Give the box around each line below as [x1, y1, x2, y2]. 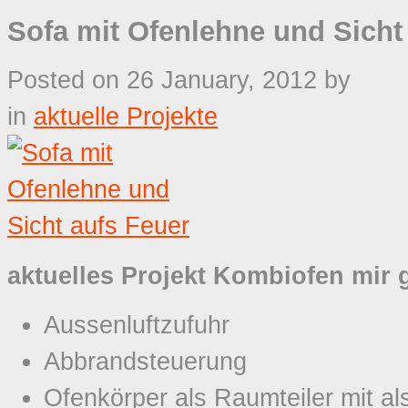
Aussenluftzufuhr [44, 311, 229, 340]
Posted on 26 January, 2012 [7, 66, 324, 95]
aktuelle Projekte [34, 103, 218, 131]
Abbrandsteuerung [44, 348, 247, 376]
